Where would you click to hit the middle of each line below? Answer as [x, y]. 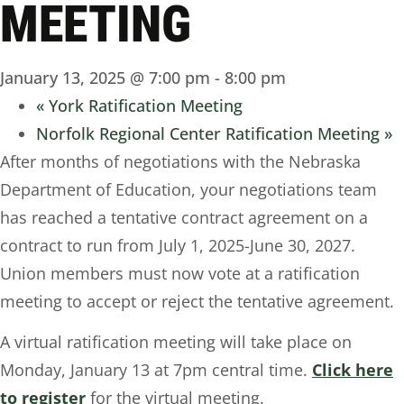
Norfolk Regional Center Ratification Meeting [210, 133]
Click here [353, 370]
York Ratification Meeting [143, 105]
